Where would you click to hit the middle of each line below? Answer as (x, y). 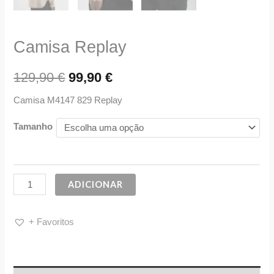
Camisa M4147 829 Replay (68, 101)
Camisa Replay (70, 47)
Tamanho (33, 126)
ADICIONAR (95, 185)
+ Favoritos (52, 222)
